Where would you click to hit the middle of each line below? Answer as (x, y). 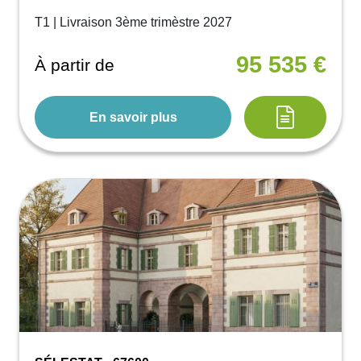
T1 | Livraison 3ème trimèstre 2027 (134, 23)
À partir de (75, 64)
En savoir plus (133, 117)
